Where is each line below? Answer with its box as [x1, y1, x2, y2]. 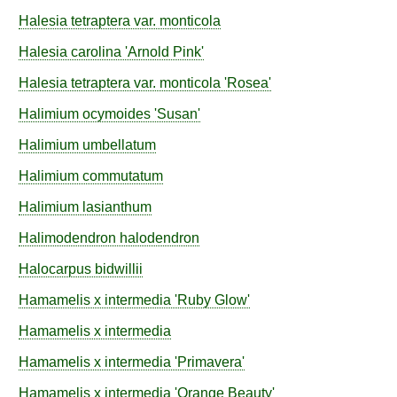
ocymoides [82, 105, 151, 122]
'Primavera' [171, 354, 245, 370]
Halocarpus [19, 261, 91, 277]
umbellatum [82, 136, 156, 153]
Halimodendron [19, 230, 116, 246]
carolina [71, 43, 121, 60]
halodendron [120, 230, 199, 246]
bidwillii [95, 261, 143, 277]
